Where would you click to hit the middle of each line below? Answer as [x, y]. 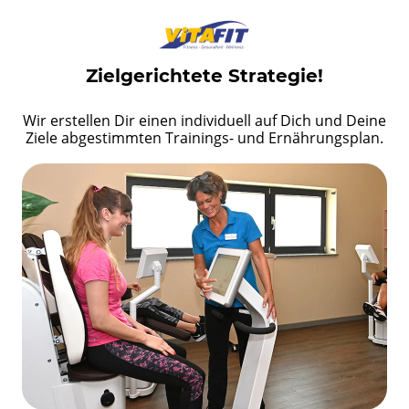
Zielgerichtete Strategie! [204, 76]
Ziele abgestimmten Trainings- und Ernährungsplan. [204, 138]
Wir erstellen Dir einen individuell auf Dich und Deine [204, 121]
